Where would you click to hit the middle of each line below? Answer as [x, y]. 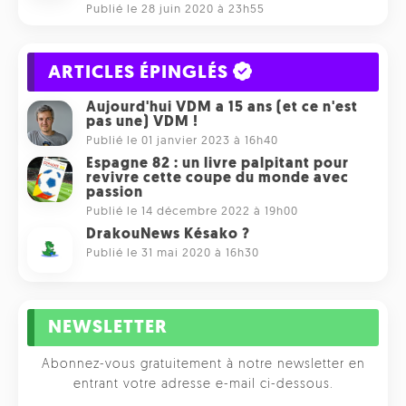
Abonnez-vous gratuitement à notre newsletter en [203, 364]
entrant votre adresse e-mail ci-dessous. [203, 384]
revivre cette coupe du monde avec [217, 178]
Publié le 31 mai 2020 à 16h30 [173, 253]
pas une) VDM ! [142, 122]
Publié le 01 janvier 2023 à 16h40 [182, 140]
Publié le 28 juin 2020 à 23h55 [175, 9]
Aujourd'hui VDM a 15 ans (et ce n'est [222, 107]
